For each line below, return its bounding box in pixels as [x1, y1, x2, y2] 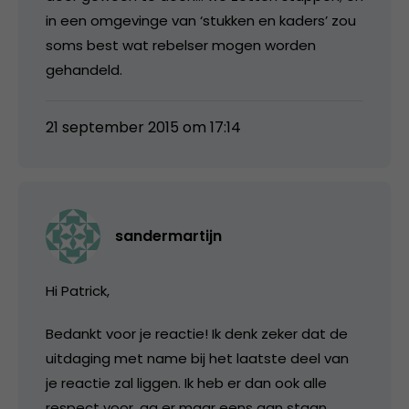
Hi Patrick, [46, 280, 110, 300]
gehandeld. [46, 59, 122, 79]
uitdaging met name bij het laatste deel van [46, 348, 349, 368]
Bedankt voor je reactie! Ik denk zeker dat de [46, 323, 348, 343]
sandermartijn [115, 225, 222, 246]
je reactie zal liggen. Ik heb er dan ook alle [46, 372, 327, 393]
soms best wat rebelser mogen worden [46, 35, 316, 55]
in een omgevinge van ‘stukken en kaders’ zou [46, 10, 356, 30]
